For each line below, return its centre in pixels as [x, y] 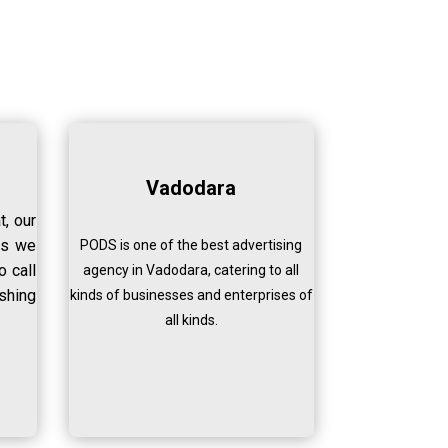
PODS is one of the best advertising [191, 245]
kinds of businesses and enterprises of [191, 295]
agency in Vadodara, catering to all [191, 270]
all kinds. [191, 320]
